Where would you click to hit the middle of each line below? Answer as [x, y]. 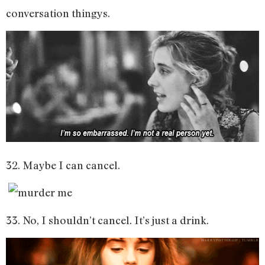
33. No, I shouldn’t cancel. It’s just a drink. [107, 220]
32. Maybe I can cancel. [63, 165]
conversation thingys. [58, 13]
